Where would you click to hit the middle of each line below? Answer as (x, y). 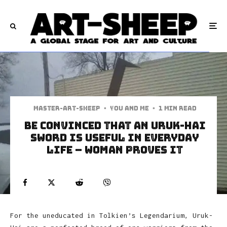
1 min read (177, 108)
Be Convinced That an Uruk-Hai (115, 125)
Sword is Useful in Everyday (115, 138)
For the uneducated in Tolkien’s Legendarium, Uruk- (111, 215)
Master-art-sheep (67, 108)
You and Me (129, 108)
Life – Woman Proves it (115, 150)
